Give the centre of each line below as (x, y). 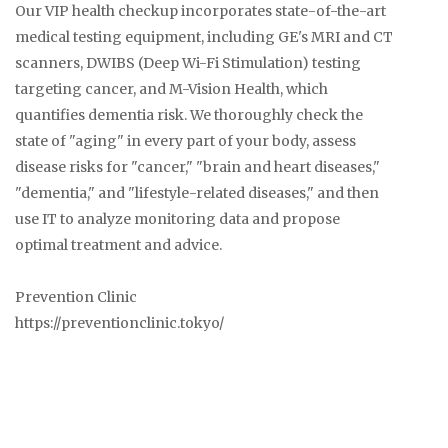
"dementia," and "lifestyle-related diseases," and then (197, 192)
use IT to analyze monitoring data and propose (177, 218)
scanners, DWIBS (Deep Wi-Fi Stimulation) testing (188, 62)
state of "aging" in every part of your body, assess (185, 140)
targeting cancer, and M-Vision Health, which (171, 88)
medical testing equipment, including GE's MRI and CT (204, 36)
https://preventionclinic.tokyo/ (119, 322)
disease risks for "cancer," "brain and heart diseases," (197, 166)
